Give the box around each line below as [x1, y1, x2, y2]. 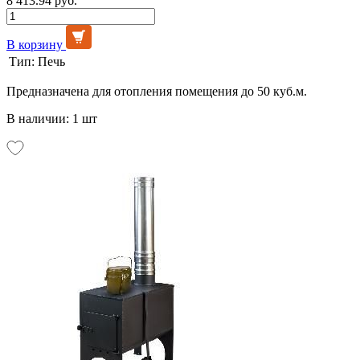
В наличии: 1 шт [6, 111, 97, 125]
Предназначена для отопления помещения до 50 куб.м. [6, 84, 307, 98]
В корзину [6, 37, 63, 51]
